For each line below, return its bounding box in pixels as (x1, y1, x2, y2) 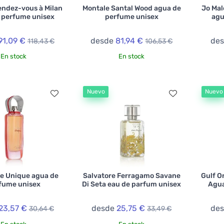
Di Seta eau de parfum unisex (82, 179, 181, 188)
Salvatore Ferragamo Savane (82, 171, 180, 180)
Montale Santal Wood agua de (82, 3, 181, 12)
